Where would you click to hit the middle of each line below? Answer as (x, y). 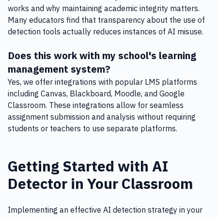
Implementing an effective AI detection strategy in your (105, 210)
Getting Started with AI (88, 166)
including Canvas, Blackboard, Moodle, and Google (96, 93)
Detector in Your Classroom (101, 183)
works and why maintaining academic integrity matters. (104, 8)
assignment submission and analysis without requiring (102, 117)
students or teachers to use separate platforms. (93, 128)
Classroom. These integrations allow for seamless (96, 105)
